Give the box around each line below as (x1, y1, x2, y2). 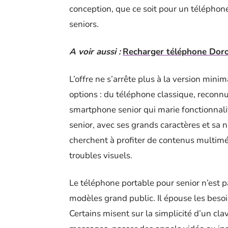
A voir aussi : (69, 45, 121, 58)
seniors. (69, 18, 99, 30)
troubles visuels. (69, 149, 132, 161)
